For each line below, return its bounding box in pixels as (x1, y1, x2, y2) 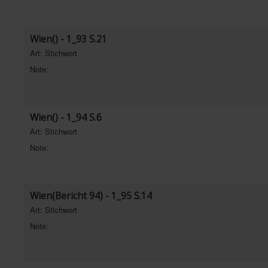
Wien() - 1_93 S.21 (30, 32, 107, 45)
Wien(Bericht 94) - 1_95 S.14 (30, 189, 152, 202)
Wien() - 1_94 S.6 (30, 111, 102, 124)
